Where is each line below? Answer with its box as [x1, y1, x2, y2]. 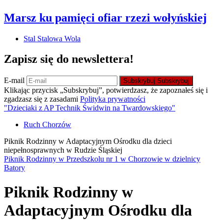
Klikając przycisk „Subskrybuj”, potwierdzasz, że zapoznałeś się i [4, 86, 208, 95]
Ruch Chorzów [24, 120, 71, 129]
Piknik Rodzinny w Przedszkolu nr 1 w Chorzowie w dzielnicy [4, 155, 200, 164]
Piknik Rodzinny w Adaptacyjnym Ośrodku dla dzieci [4, 137, 172, 146]
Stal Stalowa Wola [24, 34, 81, 43]
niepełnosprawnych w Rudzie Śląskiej [4, 146, 122, 155]
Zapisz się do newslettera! [4, 53, 134, 66]
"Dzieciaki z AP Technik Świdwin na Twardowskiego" [4, 104, 175, 112]
